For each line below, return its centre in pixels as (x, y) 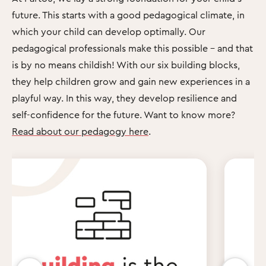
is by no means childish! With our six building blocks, (126, 64)
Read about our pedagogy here (80, 131)
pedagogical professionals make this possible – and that (132, 48)
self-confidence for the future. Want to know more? (123, 114)
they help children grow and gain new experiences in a (131, 81)
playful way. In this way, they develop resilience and (124, 98)
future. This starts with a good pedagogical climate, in (128, 15)
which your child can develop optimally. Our (109, 31)
